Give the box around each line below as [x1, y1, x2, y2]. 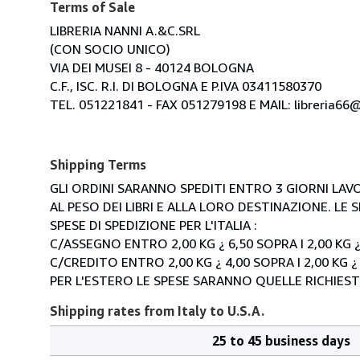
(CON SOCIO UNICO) [50, 40, 170, 57]
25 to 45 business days [212, 332, 350, 349]
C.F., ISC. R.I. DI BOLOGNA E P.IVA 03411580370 [50, 77, 321, 94]
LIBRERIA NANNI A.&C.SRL [50, 22, 200, 39]
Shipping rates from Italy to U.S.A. [50, 302, 264, 319]
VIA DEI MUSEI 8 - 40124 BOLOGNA [50, 59, 254, 76]
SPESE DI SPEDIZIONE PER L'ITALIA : [50, 216, 257, 233]
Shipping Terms [50, 156, 146, 173]
